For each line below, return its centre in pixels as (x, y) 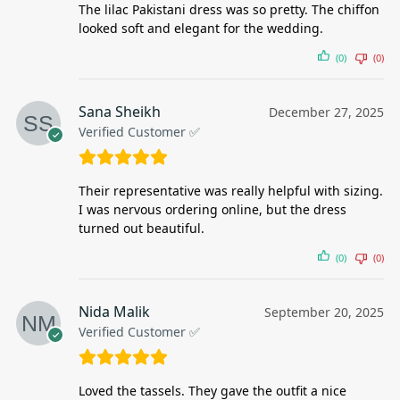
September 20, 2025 (324, 312)
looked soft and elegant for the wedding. (201, 29)
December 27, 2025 (326, 112)
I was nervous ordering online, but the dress (212, 210)
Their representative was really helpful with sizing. (231, 191)
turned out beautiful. (142, 229)
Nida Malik (114, 312)
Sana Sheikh (120, 112)
